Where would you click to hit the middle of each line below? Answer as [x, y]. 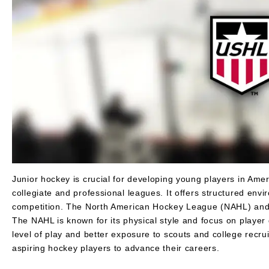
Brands [16, 55]
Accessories [25, 19]
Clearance [22, 73]
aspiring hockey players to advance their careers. [116, 248]
